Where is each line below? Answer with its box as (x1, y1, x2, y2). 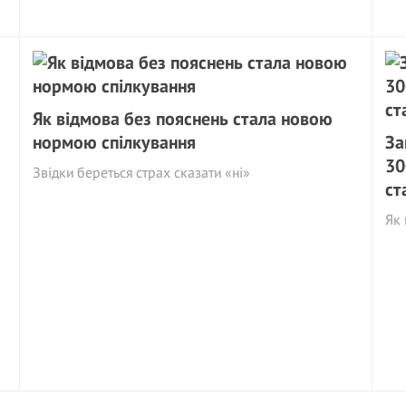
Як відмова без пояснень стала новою (33, 107, 333, 130)
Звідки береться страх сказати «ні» (33, 163, 251, 181)
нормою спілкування (33, 130, 197, 154)
